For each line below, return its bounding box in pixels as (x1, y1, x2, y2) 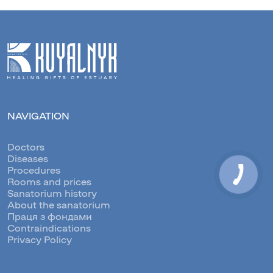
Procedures (7, 164, 60, 176)
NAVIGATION (7, 110, 69, 122)
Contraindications (7, 222, 91, 234)
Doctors (7, 141, 44, 153)
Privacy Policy (7, 233, 72, 246)
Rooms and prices (7, 175, 91, 188)
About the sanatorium (7, 199, 110, 211)
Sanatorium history (7, 187, 97, 199)
